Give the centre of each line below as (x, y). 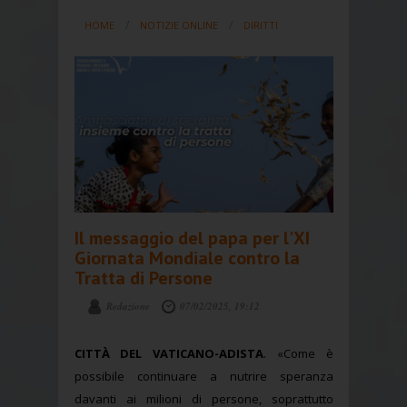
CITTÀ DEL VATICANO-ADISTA (169, 354)
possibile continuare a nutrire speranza (203, 377)
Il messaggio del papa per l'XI (192, 238)
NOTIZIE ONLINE (179, 25)
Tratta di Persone (143, 278)
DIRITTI (260, 25)
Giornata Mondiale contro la (187, 258)
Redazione (129, 307)
